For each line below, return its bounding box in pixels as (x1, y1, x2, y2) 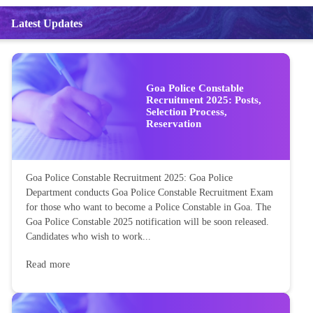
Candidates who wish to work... (26, 231, 151, 242)
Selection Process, (146, 106, 227, 118)
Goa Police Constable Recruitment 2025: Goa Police (26, 173, 233, 184)
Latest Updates (11, 17, 82, 29)
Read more (26, 259, 71, 270)
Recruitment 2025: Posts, (146, 94, 261, 106)
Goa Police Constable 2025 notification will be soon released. (26, 217, 269, 228)
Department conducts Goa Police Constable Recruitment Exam (26, 187, 273, 198)
